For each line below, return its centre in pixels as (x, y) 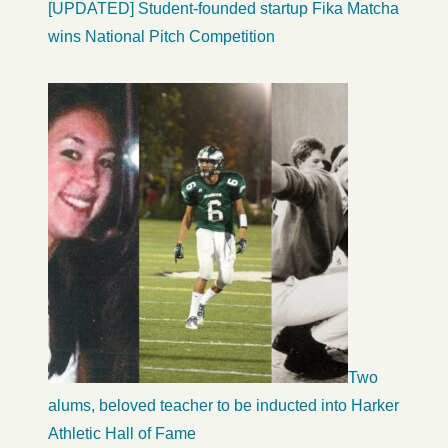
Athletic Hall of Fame (122, 433)
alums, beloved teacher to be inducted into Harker (223, 405)
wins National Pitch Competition (161, 36)
